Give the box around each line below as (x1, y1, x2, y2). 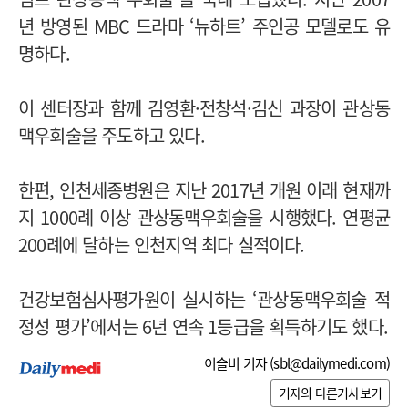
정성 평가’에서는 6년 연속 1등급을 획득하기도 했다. (18, 313, 389, 341)
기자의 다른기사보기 (279, 382, 382, 402)
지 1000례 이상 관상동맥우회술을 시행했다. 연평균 (18, 204, 390, 231)
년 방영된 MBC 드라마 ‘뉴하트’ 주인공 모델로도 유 (18, 13, 390, 40)
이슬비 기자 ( (203, 353, 274, 374)
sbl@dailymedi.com (273, 353, 386, 374)
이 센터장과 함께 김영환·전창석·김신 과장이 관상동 (18, 95, 390, 122)
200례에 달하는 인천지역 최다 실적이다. (18, 231, 310, 259)
